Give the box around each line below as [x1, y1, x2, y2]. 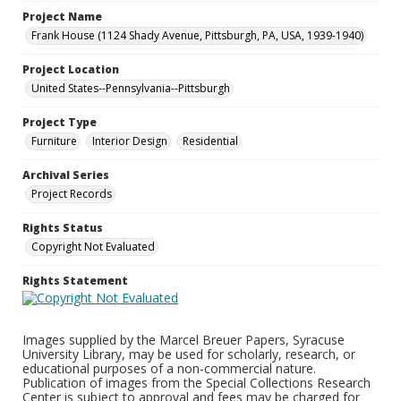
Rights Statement [22, 273, 128, 288]
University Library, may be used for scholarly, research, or [22, 346, 355, 363]
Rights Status [22, 220, 103, 235]
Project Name [22, 9, 102, 24]
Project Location [22, 62, 119, 77]
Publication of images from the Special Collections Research [22, 374, 371, 391]
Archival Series [22, 167, 109, 183]
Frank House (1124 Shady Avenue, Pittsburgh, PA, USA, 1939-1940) [31, 28, 363, 43]
